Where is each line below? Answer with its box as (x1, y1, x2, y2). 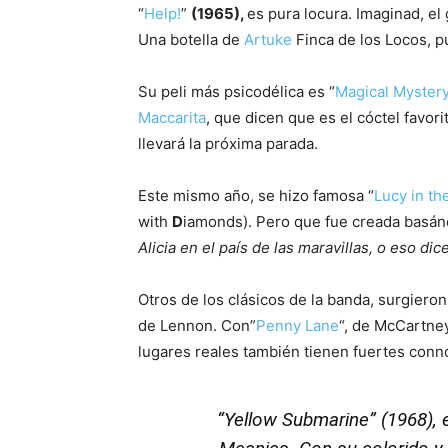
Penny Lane (256, 316, 339, 336)
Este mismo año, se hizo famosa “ (138, 186, 374, 206)
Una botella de (138, 30, 244, 50)
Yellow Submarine (224, 408, 369, 432)
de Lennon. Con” (138, 316, 256, 336)
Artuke (244, 30, 292, 50)
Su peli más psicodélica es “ (138, 82, 335, 102)
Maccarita (138, 108, 206, 128)
